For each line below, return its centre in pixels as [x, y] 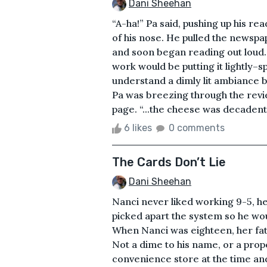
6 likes [138, 128]
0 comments [197, 128]
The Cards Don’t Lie [169, 162]
